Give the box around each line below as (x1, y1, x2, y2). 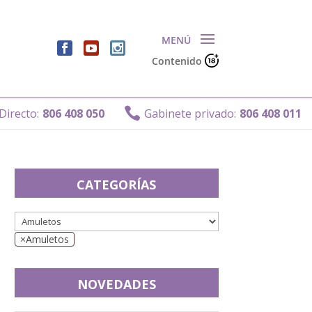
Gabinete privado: (124, 105, 217, 121)
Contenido (151, 54, 205, 68)
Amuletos (26, 233, 70, 246)
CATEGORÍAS (77, 176, 157, 193)
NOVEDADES (77, 276, 156, 292)
